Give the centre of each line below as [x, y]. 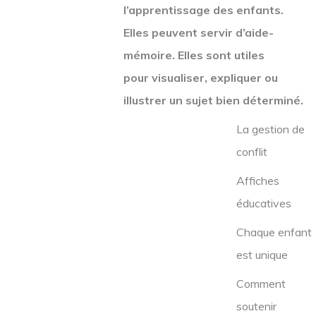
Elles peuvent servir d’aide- [199, 32]
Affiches [258, 181]
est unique [262, 255]
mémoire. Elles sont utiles [194, 55]
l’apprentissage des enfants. [203, 10]
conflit [252, 152]
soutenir [256, 306]
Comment [261, 284]
